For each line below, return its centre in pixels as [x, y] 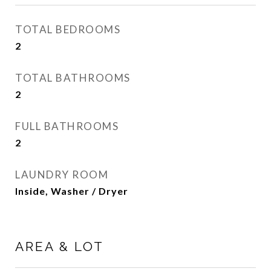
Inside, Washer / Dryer [72, 191]
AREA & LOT [60, 247]
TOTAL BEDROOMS [68, 29]
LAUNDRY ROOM [62, 175]
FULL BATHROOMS [67, 126]
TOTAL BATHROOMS [73, 78]
